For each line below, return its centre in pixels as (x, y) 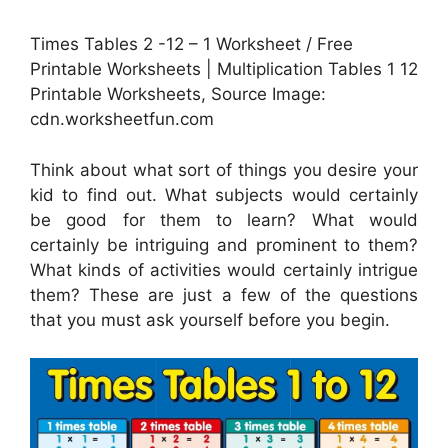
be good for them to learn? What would (224, 219)
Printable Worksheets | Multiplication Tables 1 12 (224, 69)
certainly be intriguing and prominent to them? (224, 244)
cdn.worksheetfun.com (122, 119)
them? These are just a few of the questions (224, 294)
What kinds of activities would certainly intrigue (224, 269)
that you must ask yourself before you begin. (210, 319)
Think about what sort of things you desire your (224, 169)
